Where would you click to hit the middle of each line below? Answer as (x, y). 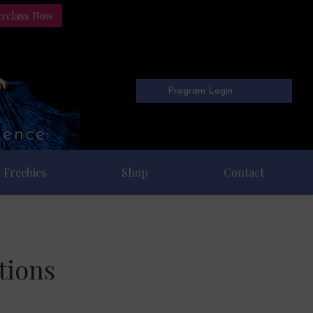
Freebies (25, 172)
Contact (244, 172)
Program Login (201, 91)
